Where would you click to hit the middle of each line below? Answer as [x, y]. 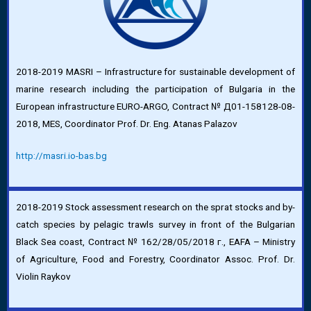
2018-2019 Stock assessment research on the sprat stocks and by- [155, 207]
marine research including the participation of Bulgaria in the [155, 89]
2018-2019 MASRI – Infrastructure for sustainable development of [155, 71]
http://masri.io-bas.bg [61, 156]
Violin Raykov [43, 277]
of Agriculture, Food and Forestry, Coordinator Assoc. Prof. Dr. [155, 259]
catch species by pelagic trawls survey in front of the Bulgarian [155, 225]
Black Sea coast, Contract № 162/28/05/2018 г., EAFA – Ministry [155, 242]
